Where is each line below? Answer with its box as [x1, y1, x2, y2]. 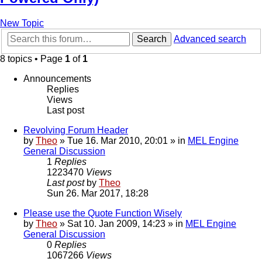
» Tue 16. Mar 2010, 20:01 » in [57, 136, 188, 146]
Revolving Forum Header [23, 125, 128, 136]
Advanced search [174, 34, 246, 44]
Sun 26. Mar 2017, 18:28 [47, 188, 149, 199]
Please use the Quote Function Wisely [23, 208, 182, 219]
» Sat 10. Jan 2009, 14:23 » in [57, 219, 185, 229]
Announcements [23, 74, 91, 84]
